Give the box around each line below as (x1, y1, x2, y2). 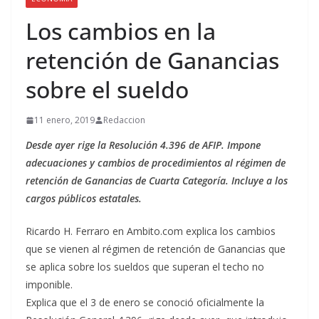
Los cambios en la (26, 16, 216, 47)
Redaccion (103, 114, 145, 127)
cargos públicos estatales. (26, 192, 142, 206)
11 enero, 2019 (34, 114, 95, 127)
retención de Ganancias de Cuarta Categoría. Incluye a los (26, 174, 288, 188)
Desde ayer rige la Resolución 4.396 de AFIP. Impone (26, 138, 261, 152)
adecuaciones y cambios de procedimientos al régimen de (26, 156, 286, 170)
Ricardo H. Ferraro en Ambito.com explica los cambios (26, 224, 276, 239)
